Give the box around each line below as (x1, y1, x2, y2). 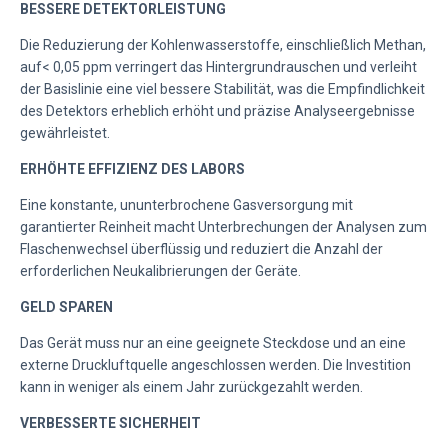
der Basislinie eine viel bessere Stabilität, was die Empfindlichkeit (20, 80, 425, 97)
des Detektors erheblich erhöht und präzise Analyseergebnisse (20, 102, 415, 119)
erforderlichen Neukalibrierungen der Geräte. (20, 262, 301, 279)
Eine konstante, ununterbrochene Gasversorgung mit (20, 196, 353, 213)
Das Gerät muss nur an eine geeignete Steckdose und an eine (20, 334, 406, 351)
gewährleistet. (20, 124, 110, 141)
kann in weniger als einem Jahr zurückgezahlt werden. (20, 378, 363, 395)
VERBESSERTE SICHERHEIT (20, 414, 201, 431)
